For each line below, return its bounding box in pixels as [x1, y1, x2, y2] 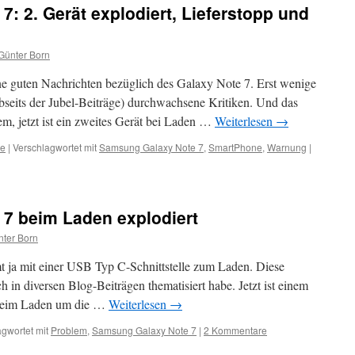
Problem [51, 323, 87, 337]
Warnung [267, 140, 307, 154]
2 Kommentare [204, 323, 267, 337]
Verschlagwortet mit [13, 140, 97, 154]
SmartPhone [208, 140, 262, 154]
